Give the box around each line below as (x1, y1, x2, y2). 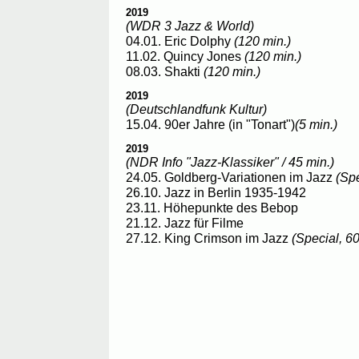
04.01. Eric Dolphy (126, 33, 234, 48)
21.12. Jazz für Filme (126, 216, 244, 231)
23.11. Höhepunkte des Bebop (126, 200, 298, 216)
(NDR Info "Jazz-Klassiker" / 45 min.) (126, 155, 334, 170)
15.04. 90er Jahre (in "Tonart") (126, 117, 295, 132)
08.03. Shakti (126, 63, 204, 79)
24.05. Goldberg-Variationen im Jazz (126, 170, 336, 185)
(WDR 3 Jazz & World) (126, 18, 254, 33)
